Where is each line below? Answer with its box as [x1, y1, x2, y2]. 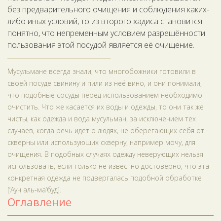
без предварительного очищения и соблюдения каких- [7, 4, 209, 15]
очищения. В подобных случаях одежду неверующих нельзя [7, 149, 203, 159]
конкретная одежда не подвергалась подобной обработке [7, 173, 202, 183]
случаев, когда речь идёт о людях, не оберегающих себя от [7, 126, 204, 135]
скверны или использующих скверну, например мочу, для [7, 138, 195, 147]
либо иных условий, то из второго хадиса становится [7, 16, 202, 27]
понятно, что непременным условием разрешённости [7, 28, 205, 38]
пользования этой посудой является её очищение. [7, 39, 194, 50]
